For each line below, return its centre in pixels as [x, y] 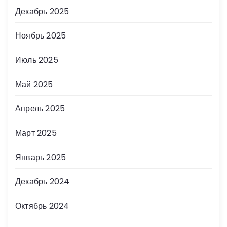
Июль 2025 [37, 60]
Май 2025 [34, 84]
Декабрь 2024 [43, 181]
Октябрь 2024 [42, 206]
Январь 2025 [41, 157]
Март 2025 [36, 133]
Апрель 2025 [40, 108]
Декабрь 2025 [42, 11]
